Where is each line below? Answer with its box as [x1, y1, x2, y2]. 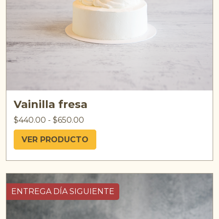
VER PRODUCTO [22, 134, 88, 144]
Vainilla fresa [14, 97, 88, 110]
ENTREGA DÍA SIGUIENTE [11, 186, 114, 196]
